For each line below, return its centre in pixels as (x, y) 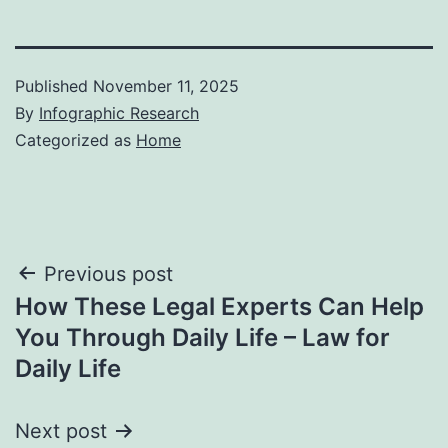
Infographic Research (119, 112)
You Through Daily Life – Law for (202, 337)
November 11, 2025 (166, 85)
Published (54, 85)
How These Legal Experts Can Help (219, 306)
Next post (61, 430)
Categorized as (75, 139)
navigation (101, 324)
